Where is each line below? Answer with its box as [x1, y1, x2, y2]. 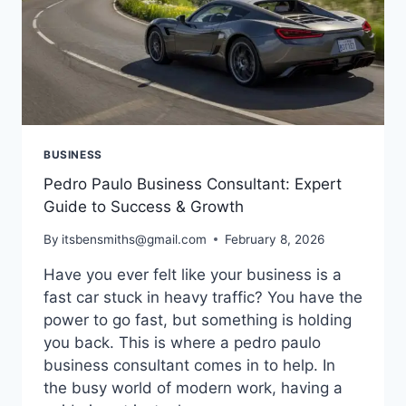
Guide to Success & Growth [43, 197, 244, 216]
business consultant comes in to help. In [43, 356, 335, 375]
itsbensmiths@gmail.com [62, 232, 208, 247]
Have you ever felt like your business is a [43, 266, 342, 285]
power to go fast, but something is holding [43, 311, 352, 330]
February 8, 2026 [225, 232, 325, 247]
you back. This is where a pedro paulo [43, 333, 321, 353]
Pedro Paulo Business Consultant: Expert [43, 174, 342, 193]
